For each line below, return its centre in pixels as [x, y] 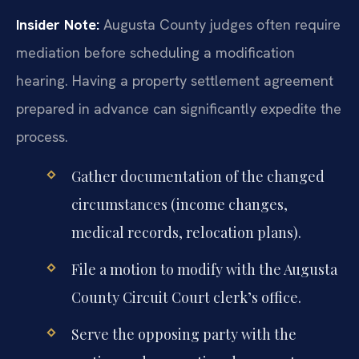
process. [42, 137]
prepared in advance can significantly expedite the [179, 109]
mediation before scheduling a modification [155, 53]
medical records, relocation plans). [186, 232]
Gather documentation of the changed [198, 176]
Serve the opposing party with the [184, 334]
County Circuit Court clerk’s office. [186, 297]
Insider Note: [58, 25]
